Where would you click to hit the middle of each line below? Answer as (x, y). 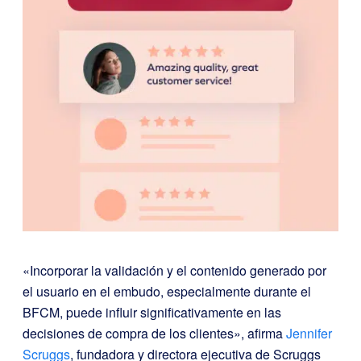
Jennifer (309, 333)
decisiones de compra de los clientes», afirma (154, 333)
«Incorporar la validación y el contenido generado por (174, 270)
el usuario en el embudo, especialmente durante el (167, 291)
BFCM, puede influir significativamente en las (152, 312)
